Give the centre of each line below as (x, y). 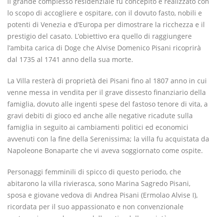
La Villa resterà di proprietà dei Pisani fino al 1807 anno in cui (107, 80)
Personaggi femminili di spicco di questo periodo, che (94, 171)
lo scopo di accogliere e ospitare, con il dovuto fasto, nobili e (105, 13)
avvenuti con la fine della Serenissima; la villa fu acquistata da (108, 139)
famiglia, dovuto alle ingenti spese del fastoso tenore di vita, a (108, 104)
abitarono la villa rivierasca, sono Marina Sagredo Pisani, (99, 183)
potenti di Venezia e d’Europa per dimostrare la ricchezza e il (106, 24)
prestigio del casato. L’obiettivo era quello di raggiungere (100, 36)
